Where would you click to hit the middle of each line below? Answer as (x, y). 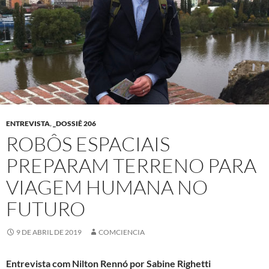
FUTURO (46, 209)
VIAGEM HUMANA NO (107, 187)
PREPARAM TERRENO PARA (131, 166)
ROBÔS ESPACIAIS (88, 144)
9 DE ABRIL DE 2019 (49, 232)
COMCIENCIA (122, 232)
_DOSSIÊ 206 (74, 124)
